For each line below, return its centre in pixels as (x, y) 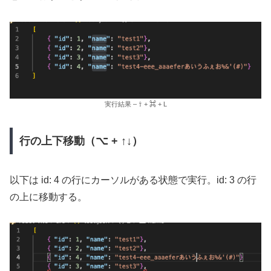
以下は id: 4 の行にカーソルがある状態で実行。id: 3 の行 (133, 180)
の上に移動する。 (48, 197)
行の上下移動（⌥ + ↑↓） (81, 141)
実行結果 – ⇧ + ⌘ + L (135, 104)
